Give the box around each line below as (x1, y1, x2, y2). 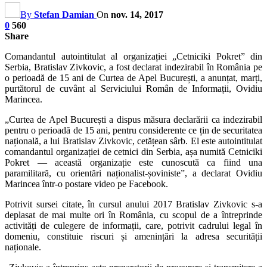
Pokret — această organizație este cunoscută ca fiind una (5, 157, 262, 167)
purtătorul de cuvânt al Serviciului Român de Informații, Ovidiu (5, 83, 262, 94)
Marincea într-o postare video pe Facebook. (5, 178, 168, 189)
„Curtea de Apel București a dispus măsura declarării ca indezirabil (5, 114, 262, 125)
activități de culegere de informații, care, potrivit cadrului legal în (5, 220, 262, 231)
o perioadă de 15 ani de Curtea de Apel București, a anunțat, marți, (5, 72, 262, 83)
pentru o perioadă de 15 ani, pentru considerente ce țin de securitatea (5, 125, 262, 135)
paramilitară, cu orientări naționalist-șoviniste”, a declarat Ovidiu (5, 167, 262, 178)
